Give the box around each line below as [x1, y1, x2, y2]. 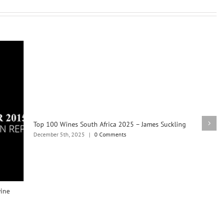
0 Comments [94, 130, 126, 138]
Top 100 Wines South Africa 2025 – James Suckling [33, 119, 186, 129]
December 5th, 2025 [33, 130, 85, 138]
